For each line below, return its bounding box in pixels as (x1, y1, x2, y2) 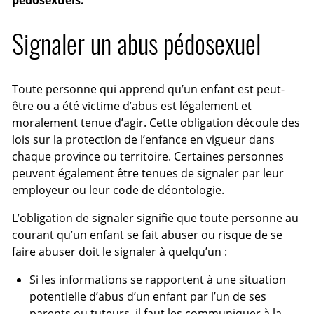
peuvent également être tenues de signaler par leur (12, 165, 285, 182)
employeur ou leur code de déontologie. (12, 182, 225, 198)
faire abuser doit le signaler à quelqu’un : (12, 244, 228, 260)
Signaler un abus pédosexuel (12, 26, 261, 62)
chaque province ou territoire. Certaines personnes (12, 149, 285, 165)
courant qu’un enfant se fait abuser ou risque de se (12, 227, 283, 243)
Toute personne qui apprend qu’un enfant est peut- (12, 81, 285, 97)
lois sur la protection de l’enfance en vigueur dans (12, 132, 275, 148)
